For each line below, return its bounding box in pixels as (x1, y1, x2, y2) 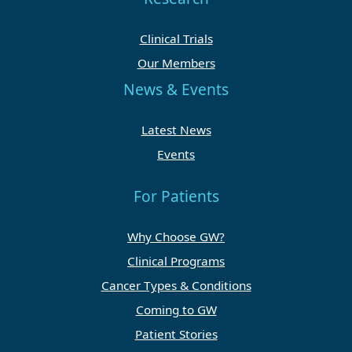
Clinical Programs (127, 253, 225, 269)
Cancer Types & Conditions (101, 277, 251, 294)
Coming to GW (135, 302, 217, 318)
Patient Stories (134, 326, 218, 343)
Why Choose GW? (127, 229, 225, 245)
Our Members (137, 54, 215, 71)
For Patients (133, 185, 219, 207)
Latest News (141, 121, 211, 137)
